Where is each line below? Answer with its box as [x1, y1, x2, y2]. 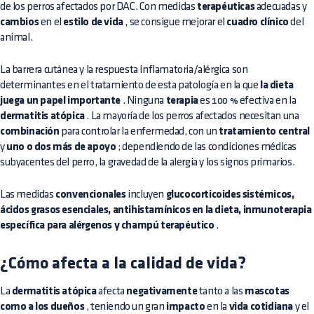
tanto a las [197, 285, 245, 296]
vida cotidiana [228, 301, 294, 313]
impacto [166, 301, 205, 313]
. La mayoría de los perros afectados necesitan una [84, 110, 299, 121]
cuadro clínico [226, 16, 289, 28]
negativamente [126, 285, 198, 297]
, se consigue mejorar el [123, 16, 227, 27]
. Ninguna [121, 95, 166, 106]
